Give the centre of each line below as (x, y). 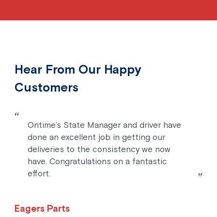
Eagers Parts (42, 209)
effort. (39, 174)
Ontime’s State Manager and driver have (105, 125)
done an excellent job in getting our (97, 137)
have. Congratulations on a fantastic (98, 162)
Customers (46, 87)
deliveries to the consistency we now (99, 149)
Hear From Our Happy (78, 69)
